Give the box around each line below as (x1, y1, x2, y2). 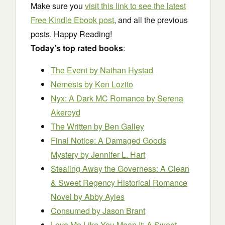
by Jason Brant (92, 205, 145, 216)
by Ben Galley (94, 121, 144, 132)
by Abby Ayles (74, 191, 125, 202)
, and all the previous (114, 14, 188, 26)
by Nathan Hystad (89, 64, 153, 76)
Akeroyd (51, 106, 80, 118)
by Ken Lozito (84, 78, 133, 90)
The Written (51, 121, 94, 132)
